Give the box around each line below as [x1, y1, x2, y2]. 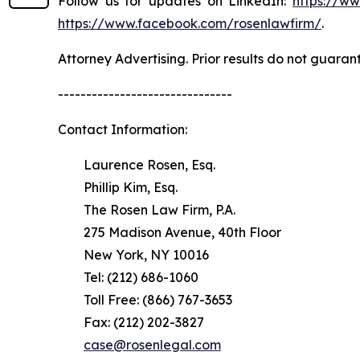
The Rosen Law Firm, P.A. [58, 201, 235, 218]
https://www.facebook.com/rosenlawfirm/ [58, 14, 321, 31]
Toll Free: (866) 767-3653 [58, 291, 232, 308]
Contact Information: [58, 121, 187, 137]
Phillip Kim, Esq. [58, 178, 178, 195]
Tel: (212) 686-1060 [58, 268, 198, 285]
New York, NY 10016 [58, 246, 209, 263]
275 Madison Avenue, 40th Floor [58, 223, 281, 240]
